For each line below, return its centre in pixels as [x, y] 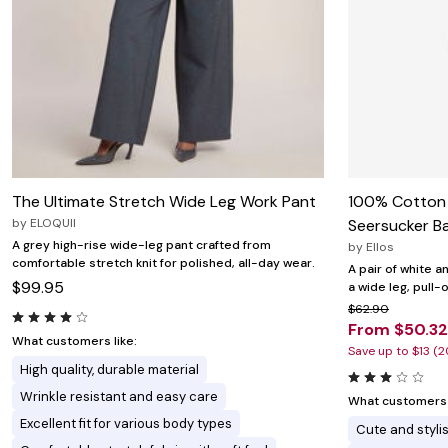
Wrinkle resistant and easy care [119, 397]
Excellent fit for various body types [126, 424]
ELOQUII [53, 223]
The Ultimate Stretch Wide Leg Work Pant [164, 202]
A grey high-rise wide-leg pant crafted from [141, 245]
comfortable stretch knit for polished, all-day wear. [163, 263]
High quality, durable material [109, 370]
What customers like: [74, 341]
